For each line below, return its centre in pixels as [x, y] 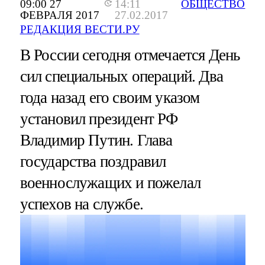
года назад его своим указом [110, 98]
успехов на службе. [81, 204]
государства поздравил [93, 162]
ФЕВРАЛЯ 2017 [59, 15]
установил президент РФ [99, 119]
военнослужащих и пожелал [110, 183]
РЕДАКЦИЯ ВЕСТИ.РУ [80, 30]
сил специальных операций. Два [121, 77]
